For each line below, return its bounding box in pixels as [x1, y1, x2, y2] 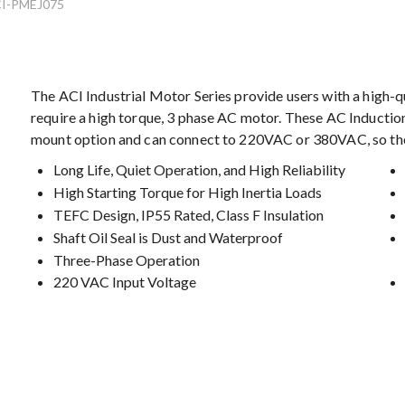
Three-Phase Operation [53, 250, 200, 268]
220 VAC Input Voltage [53, 273, 196, 291]
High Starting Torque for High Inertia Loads [53, 184, 322, 202]
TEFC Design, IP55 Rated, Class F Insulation [53, 205, 324, 223]
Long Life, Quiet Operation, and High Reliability [53, 161, 345, 179]
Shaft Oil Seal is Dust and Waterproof [53, 228, 283, 246]
